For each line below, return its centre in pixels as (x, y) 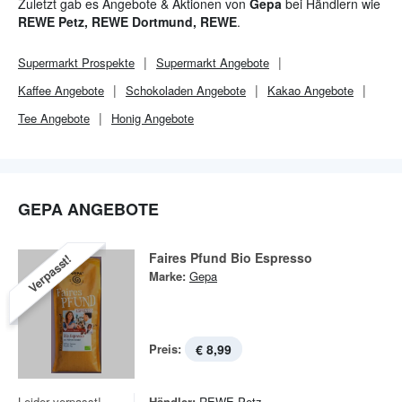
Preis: (165, 349)
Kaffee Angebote (61, 90)
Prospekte (106, 62)
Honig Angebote (153, 118)
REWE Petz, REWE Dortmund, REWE (127, 22)
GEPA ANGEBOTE (88, 209)
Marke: (167, 276)
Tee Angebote (54, 118)
